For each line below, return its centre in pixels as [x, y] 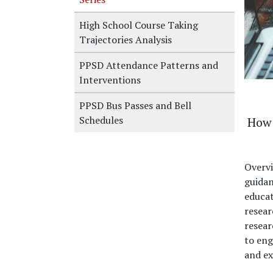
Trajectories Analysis [126, 40]
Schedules [101, 120]
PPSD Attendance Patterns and [149, 65]
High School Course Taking [139, 25]
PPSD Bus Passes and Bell [135, 105]
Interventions [110, 80]
